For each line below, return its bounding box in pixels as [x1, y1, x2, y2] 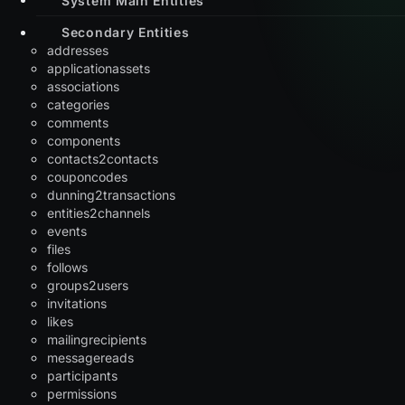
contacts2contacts [47, 150, 158, 166]
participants [47, 367, 118, 383]
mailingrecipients [47, 331, 146, 347]
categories [47, 96, 109, 112]
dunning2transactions [47, 186, 175, 202]
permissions [47, 385, 117, 401]
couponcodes [47, 168, 127, 184]
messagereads [47, 349, 134, 365]
